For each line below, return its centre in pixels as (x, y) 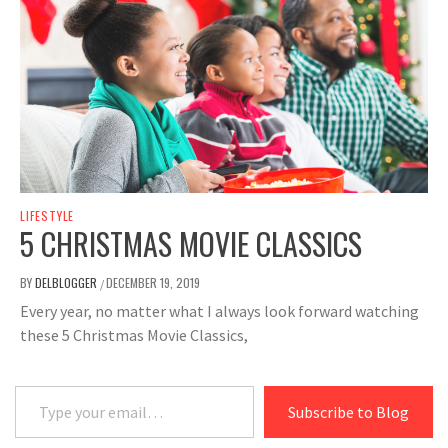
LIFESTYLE (47, 216)
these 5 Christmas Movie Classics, (134, 335)
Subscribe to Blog (348, 412)
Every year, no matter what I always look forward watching (219, 311)
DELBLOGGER (67, 283)
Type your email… (42, 385)
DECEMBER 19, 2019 (153, 283)
